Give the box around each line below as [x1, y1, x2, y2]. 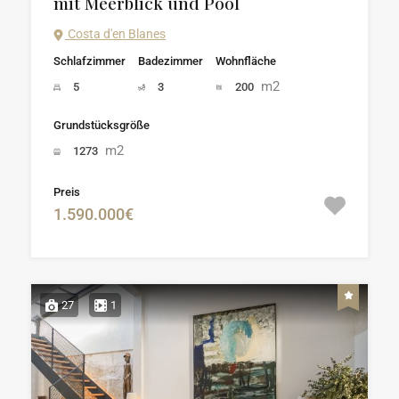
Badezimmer [138, 54, 203, 69]
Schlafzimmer [53, 54, 126, 69]
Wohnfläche [216, 54, 276, 69]
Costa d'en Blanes [65, 27, 166, 42]
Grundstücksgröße [53, 118, 150, 133]
